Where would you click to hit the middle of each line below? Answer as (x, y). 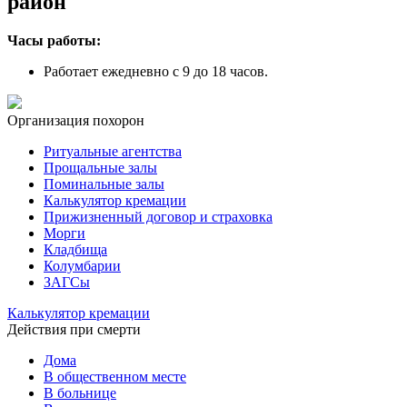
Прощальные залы (100, 167)
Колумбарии (82, 265)
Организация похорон (76, 120)
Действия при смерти (74, 329)
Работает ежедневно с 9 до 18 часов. (156, 71)
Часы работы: (54, 40)
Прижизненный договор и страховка (158, 216)
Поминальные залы (104, 184)
